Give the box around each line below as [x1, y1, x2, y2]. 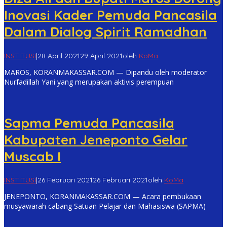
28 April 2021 [37, 51, 80, 60]
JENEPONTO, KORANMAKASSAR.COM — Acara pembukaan [4, 192, 201, 202]
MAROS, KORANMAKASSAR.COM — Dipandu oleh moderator [4, 67, 207, 77]
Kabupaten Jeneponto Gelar [4, 131, 187, 148]
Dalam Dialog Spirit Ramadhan [4, 23, 207, 41]
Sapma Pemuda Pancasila [4, 114, 174, 131]
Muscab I [4, 147, 61, 165]
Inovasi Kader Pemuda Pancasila [4, 7, 217, 24]
